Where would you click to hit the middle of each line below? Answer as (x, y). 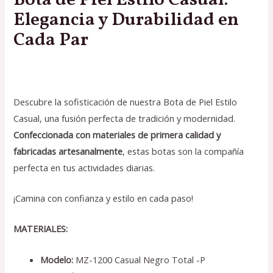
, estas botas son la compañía (183, 151)
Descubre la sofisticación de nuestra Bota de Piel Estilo (126, 101)
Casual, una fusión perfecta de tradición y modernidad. (125, 118)
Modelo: (58, 259)
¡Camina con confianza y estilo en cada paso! (104, 198)
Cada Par (51, 41)
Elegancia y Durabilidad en (126, 20)
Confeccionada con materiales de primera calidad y (117, 134)
